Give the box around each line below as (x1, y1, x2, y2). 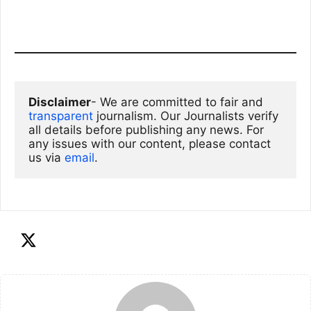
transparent (28, 109, 93, 123)
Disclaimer (28, 95, 91, 109)
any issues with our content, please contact (28, 137, 271, 151)
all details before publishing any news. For (28, 123, 264, 137)
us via (28, 151, 61, 165)
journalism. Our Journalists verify (93, 109, 278, 123)
